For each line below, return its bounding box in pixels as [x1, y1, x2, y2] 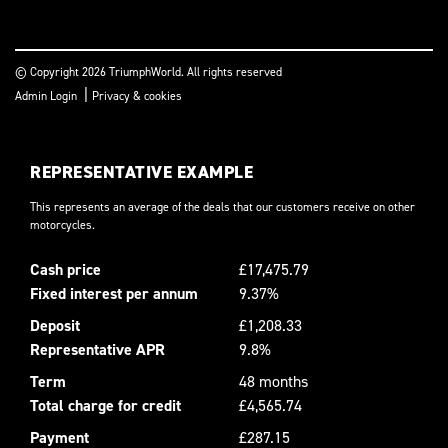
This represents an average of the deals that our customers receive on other [30, 198, 415, 215]
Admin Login [15, 87, 77, 104]
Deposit [30, 314, 80, 336]
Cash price [30, 258, 101, 280]
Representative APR [30, 338, 165, 360]
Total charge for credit [30, 394, 181, 416]
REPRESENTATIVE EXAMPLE [30, 159, 253, 184]
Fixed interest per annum [30, 282, 198, 304]
